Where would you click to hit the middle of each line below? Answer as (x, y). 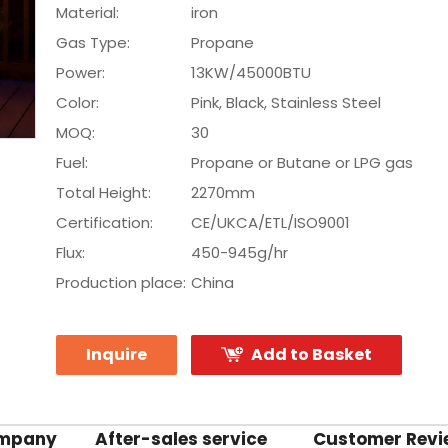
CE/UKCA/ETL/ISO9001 (270, 222)
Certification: (104, 222)
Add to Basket (311, 354)
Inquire (116, 354)
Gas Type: (93, 42)
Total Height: (103, 192)
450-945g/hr (239, 252)
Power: (80, 72)
